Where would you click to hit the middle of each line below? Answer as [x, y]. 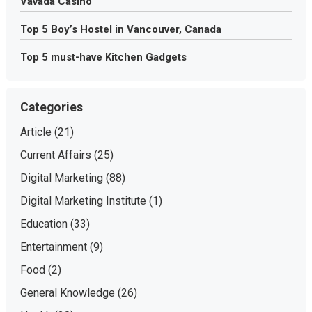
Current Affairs [55, 155]
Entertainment [53, 247]
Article [36, 132]
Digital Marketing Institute [83, 201]
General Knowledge [67, 293]
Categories [51, 107]
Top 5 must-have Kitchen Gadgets [103, 57]
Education [44, 224]
